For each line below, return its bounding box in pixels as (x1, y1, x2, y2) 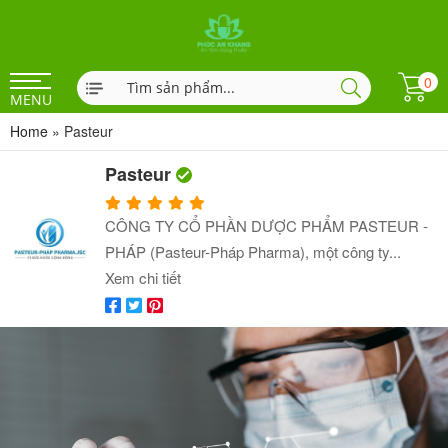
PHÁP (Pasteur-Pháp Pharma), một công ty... (105, 241, 401, 262)
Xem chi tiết (105, 267, 181, 288)
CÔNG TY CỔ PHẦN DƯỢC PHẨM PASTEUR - (105, 215, 428, 236)
